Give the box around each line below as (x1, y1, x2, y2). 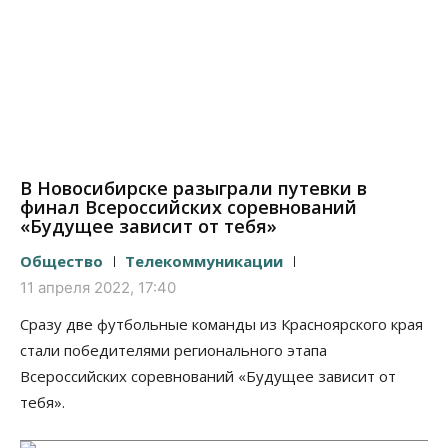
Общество (20, 250, 103, 271)
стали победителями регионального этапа (20, 339, 327, 360)
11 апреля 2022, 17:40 (20, 277, 176, 297)
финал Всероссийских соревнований (20, 194, 357, 219)
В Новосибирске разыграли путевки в (20, 175, 367, 200)
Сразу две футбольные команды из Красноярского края (20, 313, 423, 334)
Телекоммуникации (125, 250, 283, 271)
